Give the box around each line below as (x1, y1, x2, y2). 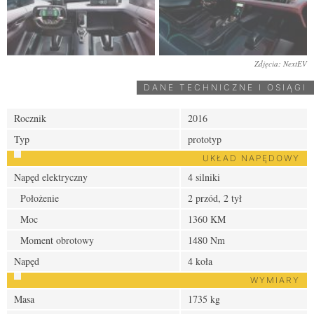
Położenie (14, 191, 59, 205)
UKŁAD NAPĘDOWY (203, 152, 300, 163)
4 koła (188, 254, 212, 268)
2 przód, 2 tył (188, 191, 242, 205)
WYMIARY (250, 274, 300, 285)
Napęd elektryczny (14, 170, 88, 184)
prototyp (188, 132, 221, 146)
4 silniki (188, 170, 220, 184)
